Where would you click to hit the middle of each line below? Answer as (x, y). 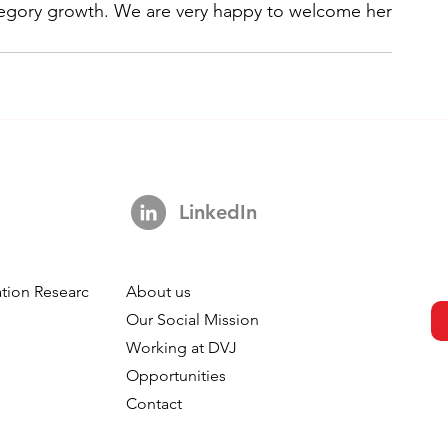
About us (158, 291)
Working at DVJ (181, 347)
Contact (153, 403)
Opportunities (175, 375)
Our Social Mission (192, 319)
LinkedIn (217, 212)
